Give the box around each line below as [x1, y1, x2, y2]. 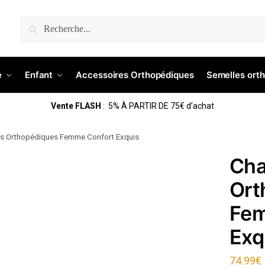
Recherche [40, 27, 92, 40]
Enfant [24, 69, 53, 80]
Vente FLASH [51, 101, 101, 111]
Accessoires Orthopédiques [76, 69, 194, 80]
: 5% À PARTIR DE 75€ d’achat [101, 101, 214, 111]
